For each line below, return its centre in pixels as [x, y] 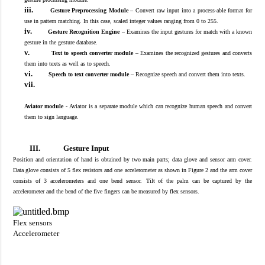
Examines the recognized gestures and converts [196, 53]
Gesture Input [86, 148]
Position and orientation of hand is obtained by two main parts [91, 159]
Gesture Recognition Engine [84, 31]
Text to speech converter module [92, 53]
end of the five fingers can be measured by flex [124, 191]
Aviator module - [46, 106]
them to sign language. [51, 117]
